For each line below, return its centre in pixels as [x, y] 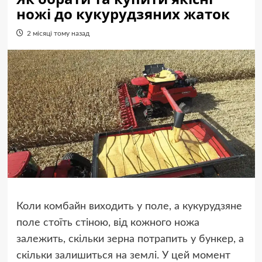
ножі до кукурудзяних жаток [123, 14]
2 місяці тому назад [58, 33]
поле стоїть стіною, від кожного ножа [108, 223]
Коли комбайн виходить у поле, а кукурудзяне [129, 207]
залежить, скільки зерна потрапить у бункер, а [130, 239]
